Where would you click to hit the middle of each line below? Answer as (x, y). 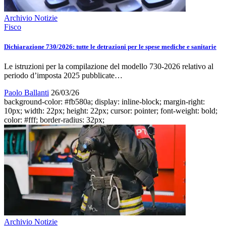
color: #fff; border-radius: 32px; (54, 120)
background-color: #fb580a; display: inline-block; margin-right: (104, 101)
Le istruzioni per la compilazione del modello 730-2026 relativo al (109, 66)
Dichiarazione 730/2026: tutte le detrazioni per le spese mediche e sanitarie (110, 46)
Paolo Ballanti (26, 92)
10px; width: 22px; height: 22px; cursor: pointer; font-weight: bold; (111, 110)
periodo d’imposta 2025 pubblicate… (63, 75)
